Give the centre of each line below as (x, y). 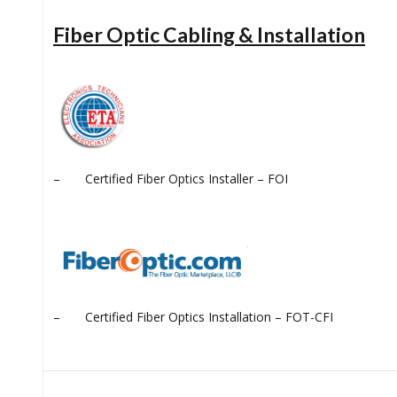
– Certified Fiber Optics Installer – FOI (171, 178)
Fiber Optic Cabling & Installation (209, 34)
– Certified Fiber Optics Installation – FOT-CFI (193, 316)
